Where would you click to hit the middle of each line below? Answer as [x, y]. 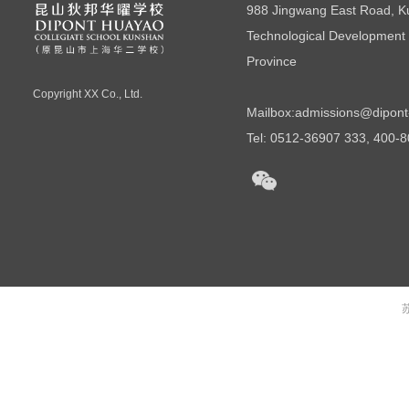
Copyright [57, 94]
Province [272, 61]
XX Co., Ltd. [113, 94]
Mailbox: [271, 112]
